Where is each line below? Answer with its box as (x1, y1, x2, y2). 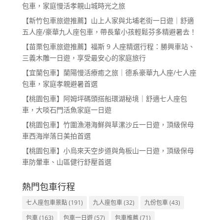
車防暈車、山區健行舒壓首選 (22, 157, 111, 166)
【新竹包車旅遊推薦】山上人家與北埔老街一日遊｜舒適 (22, 15, 194, 25)
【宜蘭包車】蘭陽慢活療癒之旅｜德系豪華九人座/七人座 (22, 67, 196, 77)
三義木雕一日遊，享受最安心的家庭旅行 (22, 53, 146, 62)
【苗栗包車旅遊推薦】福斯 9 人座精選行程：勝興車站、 (22, 41, 195, 51)
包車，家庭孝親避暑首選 (22, 79, 98, 88)
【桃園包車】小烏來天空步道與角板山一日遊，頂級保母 (22, 145, 194, 155)
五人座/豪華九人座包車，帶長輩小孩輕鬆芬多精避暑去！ (22, 27, 196, 36)
